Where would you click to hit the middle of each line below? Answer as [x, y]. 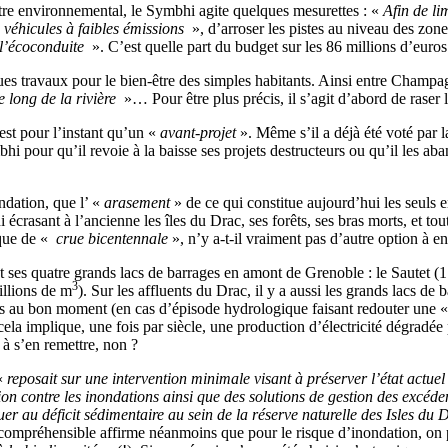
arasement [137, 202]
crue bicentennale [110, 238]
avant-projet [198, 132]
